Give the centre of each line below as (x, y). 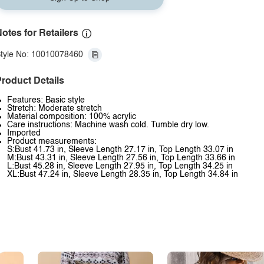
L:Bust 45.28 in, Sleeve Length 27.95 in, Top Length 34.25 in (120, 166)
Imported (24, 133)
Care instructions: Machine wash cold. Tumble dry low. (108, 125)
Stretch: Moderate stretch (55, 108)
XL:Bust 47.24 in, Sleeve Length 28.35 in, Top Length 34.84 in (123, 174)
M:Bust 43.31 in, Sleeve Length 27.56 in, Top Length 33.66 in (121, 158)
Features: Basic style (46, 100)
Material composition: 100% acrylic (72, 117)
